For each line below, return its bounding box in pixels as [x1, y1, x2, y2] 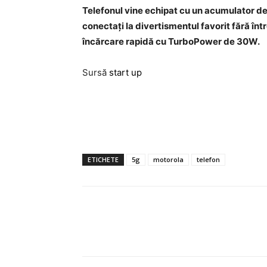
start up [109, 67, 142, 78]
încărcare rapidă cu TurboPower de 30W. [82, 36, 260, 47]
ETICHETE [88, 155, 119, 164]
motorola [153, 155, 184, 164]
